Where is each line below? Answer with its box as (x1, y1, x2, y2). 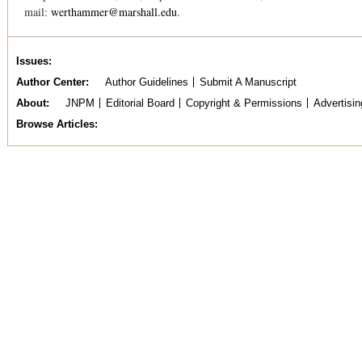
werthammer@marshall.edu (51, 4, 177, 19)
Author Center (16, 76, 86, 88)
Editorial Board (105, 97, 175, 109)
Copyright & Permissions (185, 97, 302, 109)
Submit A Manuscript (199, 76, 297, 88)
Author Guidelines (104, 76, 188, 88)
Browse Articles (16, 118, 95, 130)
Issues (16, 55, 48, 67)
